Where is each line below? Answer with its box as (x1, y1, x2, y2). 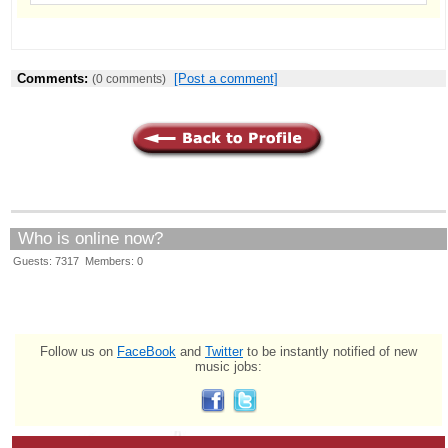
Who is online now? (18, 228, 163, 248)
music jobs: (195, 358, 262, 374)
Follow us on (40, 343, 117, 359)
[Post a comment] (174, 70, 278, 86)
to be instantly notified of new (243, 343, 417, 359)
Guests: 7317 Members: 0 (13, 254, 143, 267)
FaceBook (117, 343, 176, 359)
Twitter (205, 343, 243, 359)
